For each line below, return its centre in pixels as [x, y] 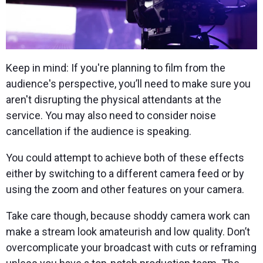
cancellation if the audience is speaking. [99, 131]
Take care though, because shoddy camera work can [128, 216]
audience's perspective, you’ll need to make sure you [128, 84]
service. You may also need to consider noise [111, 116]
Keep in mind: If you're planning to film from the [116, 68]
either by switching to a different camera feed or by [125, 174]
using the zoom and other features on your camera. [125, 190]
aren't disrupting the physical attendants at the [114, 100]
